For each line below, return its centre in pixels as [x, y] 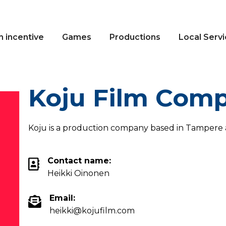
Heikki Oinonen [79, 173]
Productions [135, 37]
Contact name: [79, 161]
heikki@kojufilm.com [92, 211]
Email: [62, 198]
